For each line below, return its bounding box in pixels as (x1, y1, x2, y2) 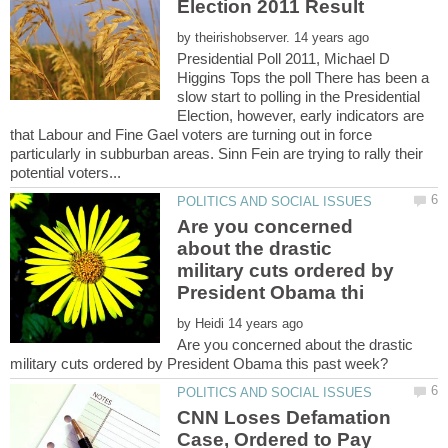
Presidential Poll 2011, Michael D (177, 49, 391, 67)
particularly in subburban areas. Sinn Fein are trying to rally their (10, 144, 423, 162)
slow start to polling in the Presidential (177, 87, 421, 105)
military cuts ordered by (177, 259, 395, 281)
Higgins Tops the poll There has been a (177, 68, 430, 86)
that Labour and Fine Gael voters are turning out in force (10, 125, 372, 143)
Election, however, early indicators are (177, 106, 425, 124)
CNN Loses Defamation (177, 407, 392, 429)
